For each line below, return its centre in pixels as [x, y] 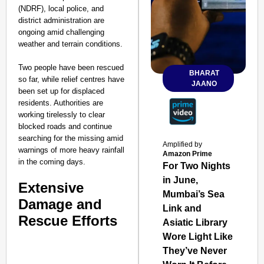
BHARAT [204, 73]
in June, [181, 180]
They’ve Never [195, 251]
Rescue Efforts [68, 221]
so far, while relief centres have [71, 79]
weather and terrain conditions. [70, 44]
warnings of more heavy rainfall [71, 150]
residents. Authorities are [61, 103]
